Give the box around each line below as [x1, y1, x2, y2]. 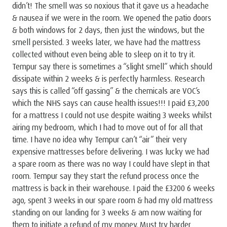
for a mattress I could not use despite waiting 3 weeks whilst [12, 109, 212, 120]
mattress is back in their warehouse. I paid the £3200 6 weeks [12, 182, 215, 193]
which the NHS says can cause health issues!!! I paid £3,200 [12, 97, 209, 108]
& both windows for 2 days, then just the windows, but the [12, 24, 205, 35]
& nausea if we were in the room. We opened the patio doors [12, 12, 211, 23]
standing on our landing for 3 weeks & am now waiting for [12, 207, 202, 217]
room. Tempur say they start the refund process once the [12, 170, 199, 181]
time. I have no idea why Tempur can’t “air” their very [12, 134, 187, 144]
